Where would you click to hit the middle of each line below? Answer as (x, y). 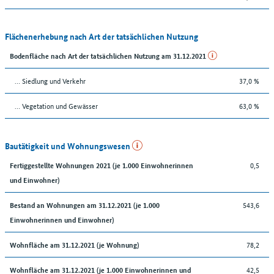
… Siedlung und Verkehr (50, 80)
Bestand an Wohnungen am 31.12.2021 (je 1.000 (85, 204)
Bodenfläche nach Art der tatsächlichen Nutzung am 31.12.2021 (109, 55)
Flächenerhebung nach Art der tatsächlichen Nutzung (102, 36)
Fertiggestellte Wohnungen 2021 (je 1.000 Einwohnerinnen (102, 165)
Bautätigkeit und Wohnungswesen (68, 145)
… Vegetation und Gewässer (56, 105)
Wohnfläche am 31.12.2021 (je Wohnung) (74, 244)
